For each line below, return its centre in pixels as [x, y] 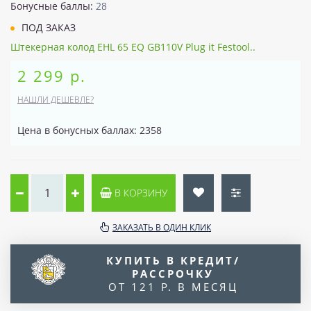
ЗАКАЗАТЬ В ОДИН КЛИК [162, 227]
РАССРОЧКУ [173, 274]
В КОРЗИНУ [140, 193]
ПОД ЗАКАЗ [47, 27]
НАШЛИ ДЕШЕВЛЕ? [56, 100]
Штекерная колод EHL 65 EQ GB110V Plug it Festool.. [133, 47]
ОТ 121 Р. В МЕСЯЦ [173, 287]
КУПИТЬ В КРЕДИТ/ [173, 260]
